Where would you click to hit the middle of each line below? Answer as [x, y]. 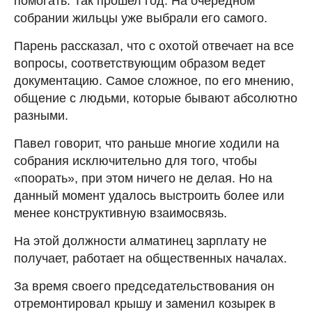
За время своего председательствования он [144, 287]
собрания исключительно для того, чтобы [135, 161]
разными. [41, 116]
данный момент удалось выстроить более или [149, 196]
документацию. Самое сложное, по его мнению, [154, 81]
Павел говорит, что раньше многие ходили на [147, 144]
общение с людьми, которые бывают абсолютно [156, 99]
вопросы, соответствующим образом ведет [140, 64]
